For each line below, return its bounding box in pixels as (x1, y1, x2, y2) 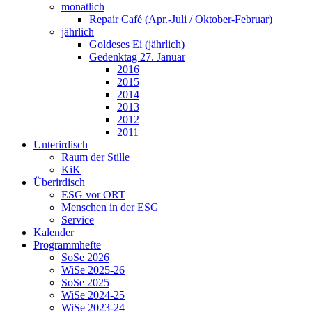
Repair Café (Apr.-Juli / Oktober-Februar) (89, 13, 272, 25)
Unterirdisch (33, 138, 88, 150)
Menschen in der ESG (61, 201, 159, 213)
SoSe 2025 (61, 276, 109, 288)
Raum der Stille (61, 150, 130, 163)
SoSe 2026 (61, 251, 109, 263)
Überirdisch (33, 175, 85, 188)
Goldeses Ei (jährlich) (89, 38, 185, 50)
